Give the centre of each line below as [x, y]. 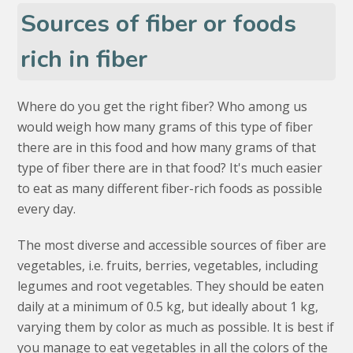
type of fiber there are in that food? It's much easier [170, 168]
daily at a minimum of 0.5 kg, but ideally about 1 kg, [168, 307]
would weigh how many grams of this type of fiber [165, 127]
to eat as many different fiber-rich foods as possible [170, 189]
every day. [47, 209]
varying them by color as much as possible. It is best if [176, 327]
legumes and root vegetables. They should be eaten [171, 286]
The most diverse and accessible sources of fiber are [172, 245]
